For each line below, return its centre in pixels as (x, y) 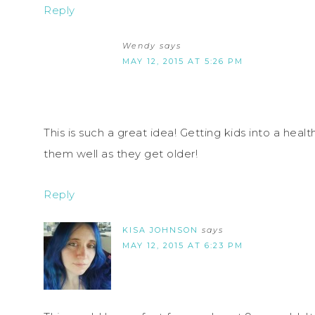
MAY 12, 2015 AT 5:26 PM (183, 61)
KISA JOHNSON (160, 230)
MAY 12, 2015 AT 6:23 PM (183, 245)
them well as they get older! (121, 153)
